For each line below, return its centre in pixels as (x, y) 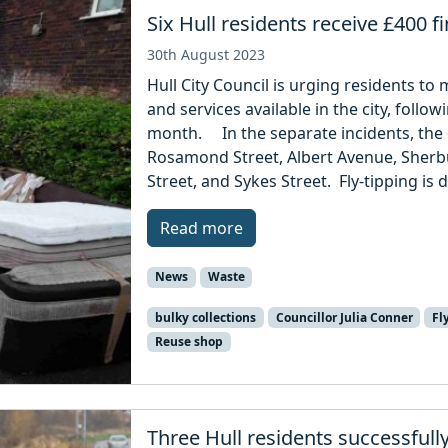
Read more (202, 228)
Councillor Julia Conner (344, 317)
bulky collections (205, 317)
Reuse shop (188, 341)
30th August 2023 (206, 55)
